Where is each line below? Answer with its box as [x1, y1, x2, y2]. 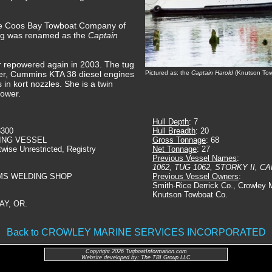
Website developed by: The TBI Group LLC [81, 254, 191, 260]
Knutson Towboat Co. [152, 190, 228, 199]
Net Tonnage [152, 144, 197, 154]
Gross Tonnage [152, 135, 206, 144]
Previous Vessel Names [152, 154, 237, 163]
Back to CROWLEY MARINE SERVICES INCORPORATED [6, 227, 266, 237]
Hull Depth [152, 117, 189, 126]
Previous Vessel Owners [152, 172, 239, 181]
